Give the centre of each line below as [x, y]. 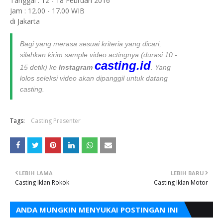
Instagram [76, 67]
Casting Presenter [56, 121]
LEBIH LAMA [36, 173]
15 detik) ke [39, 67]
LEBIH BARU [187, 173]
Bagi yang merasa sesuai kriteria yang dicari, [91, 44]
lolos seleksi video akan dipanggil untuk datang [94, 78]
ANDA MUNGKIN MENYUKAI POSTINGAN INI [97, 210]
